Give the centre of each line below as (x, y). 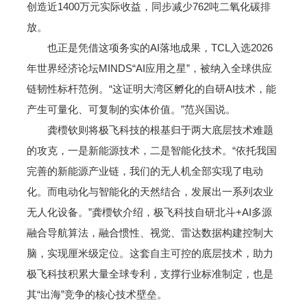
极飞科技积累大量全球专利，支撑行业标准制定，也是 (150, 273)
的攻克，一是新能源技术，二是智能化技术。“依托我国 (151, 150)
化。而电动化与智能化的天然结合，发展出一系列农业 (150, 191)
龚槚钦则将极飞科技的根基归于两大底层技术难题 (150, 130)
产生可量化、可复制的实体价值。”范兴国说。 (131, 109)
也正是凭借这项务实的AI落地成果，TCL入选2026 (149, 47)
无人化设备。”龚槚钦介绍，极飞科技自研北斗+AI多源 (149, 212)
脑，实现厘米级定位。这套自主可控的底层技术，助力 (150, 253)
